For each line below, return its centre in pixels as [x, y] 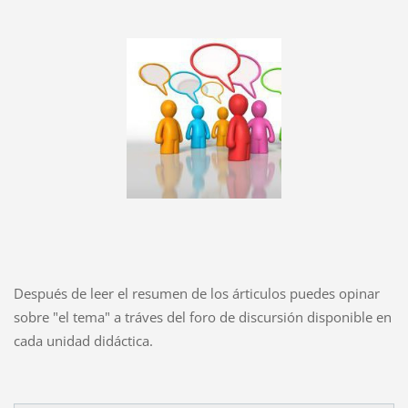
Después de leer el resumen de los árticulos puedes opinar [196, 293]
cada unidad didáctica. [83, 340]
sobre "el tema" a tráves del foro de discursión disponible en [202, 316]
